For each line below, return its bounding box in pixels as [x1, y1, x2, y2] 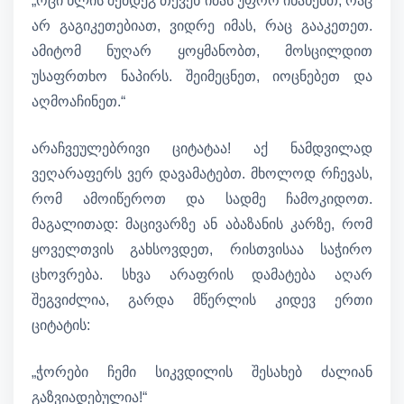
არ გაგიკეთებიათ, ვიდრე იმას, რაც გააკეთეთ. [32, 18, 372, 34]
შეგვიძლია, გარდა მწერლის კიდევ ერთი [32, 292, 372, 308]
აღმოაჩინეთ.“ [32, 94, 125, 110]
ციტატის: [32, 317, 90, 334]
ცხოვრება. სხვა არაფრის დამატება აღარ [32, 267, 372, 283]
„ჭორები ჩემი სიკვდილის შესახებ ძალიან [32, 364, 372, 381]
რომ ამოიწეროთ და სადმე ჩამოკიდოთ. [32, 191, 372, 207]
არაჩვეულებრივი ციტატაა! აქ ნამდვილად [32, 141, 372, 157]
